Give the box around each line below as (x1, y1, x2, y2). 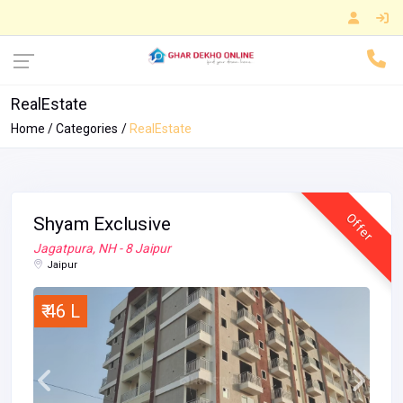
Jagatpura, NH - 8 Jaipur (33, 241, 171, 256)
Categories (56, 121, 119, 136)
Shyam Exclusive (33, 213, 171, 235)
